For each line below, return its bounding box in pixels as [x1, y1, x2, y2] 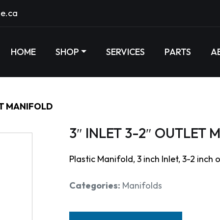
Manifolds [122, 180, 162, 191]
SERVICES [106, 46, 145, 57]
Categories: [69, 180, 120, 191]
